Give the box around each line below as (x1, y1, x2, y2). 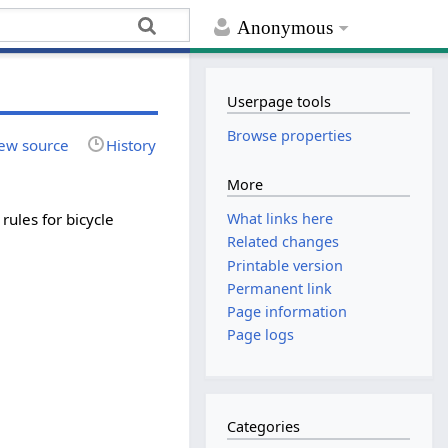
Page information (227, 302, 348, 322)
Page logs (227, 325, 295, 345)
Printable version (227, 255, 344, 275)
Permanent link (227, 278, 333, 298)
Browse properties (227, 126, 353, 146)
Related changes (227, 232, 340, 252)
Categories (227, 417, 301, 437)
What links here (227, 209, 334, 229)
